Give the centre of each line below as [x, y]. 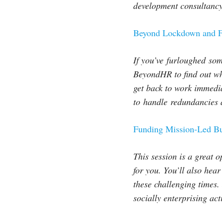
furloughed [186, 60]
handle [155, 102]
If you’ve [150, 60]
